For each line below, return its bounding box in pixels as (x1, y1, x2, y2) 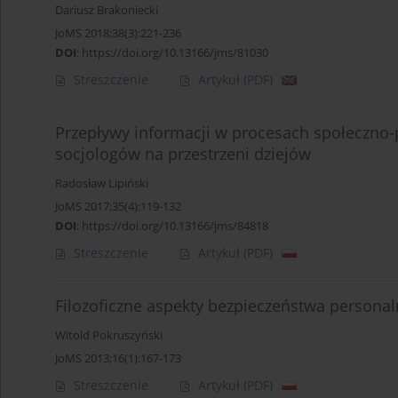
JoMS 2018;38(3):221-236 (55, 25, 181, 42)
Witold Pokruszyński (55, 328, 163, 344)
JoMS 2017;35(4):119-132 (55, 198, 181, 215)
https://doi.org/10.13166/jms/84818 (82, 218, 268, 235)
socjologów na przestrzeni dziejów (55, 143, 311, 165)
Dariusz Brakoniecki (55, 3, 158, 19)
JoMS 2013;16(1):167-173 (55, 350, 181, 367)
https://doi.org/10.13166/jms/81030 (82, 44, 268, 61)
